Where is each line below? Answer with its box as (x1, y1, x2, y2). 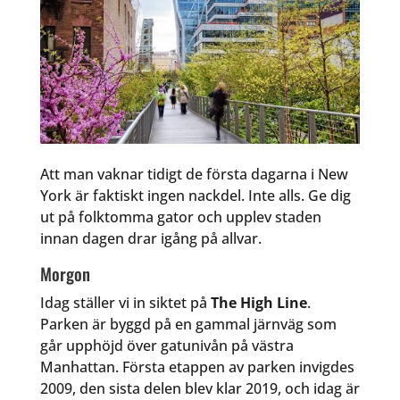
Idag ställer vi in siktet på (39, 293, 211, 313)
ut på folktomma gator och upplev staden (39, 207, 321, 228)
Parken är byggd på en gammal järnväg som (39, 314, 337, 335)
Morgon (39, 261, 90, 287)
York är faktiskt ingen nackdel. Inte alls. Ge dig (39, 186, 351, 206)
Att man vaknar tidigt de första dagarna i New (39, 164, 348, 185)
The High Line (210, 293, 307, 313)
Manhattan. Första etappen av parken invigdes (39, 357, 354, 378)
